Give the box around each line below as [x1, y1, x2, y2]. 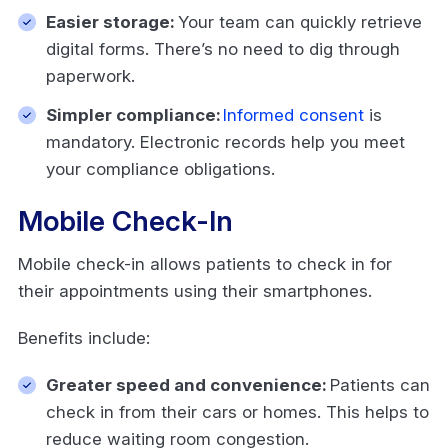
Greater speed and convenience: [46, 374, 327, 395]
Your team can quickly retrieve [175, 11, 422, 32]
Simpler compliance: [46, 104, 223, 125]
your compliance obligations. [46, 158, 280, 179]
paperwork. [46, 65, 140, 86]
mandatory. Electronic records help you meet [46, 131, 405, 152]
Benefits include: [18, 327, 155, 348]
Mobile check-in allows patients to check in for [18, 253, 392, 274]
